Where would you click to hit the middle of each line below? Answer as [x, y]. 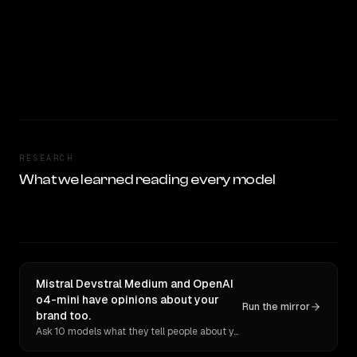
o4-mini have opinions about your [127, 300]
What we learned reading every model [147, 180]
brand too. [63, 316]
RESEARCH [46, 158]
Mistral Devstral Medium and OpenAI [135, 284]
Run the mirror [276, 307]
